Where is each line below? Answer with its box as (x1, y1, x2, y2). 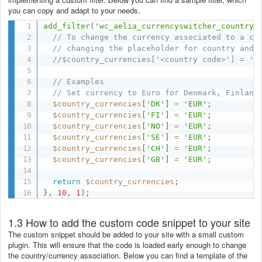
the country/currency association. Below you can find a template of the (8, 249, 247, 261)
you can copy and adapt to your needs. (8, 5, 145, 16)
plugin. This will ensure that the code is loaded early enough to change (8, 239, 246, 250)
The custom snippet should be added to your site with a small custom (8, 228, 244, 240)
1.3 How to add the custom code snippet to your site (8, 214, 250, 230)
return (53, 177, 81, 186)
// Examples (53, 77, 105, 86)
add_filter (43, 21, 91, 30)
